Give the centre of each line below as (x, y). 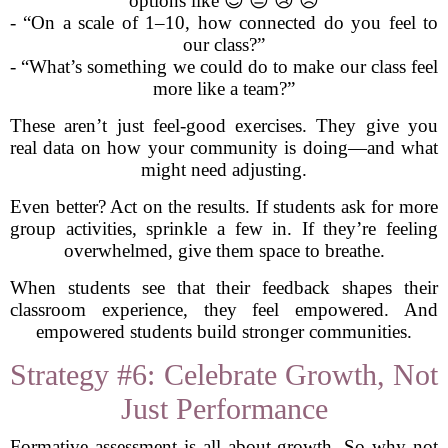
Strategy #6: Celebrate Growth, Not (224, 374)
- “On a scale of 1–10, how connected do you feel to (224, 22)
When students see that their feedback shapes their (224, 287)
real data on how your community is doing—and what (224, 147)
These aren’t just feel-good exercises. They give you (224, 125)
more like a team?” (224, 88)
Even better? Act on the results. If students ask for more (224, 206)
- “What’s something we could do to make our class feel (224, 66)
